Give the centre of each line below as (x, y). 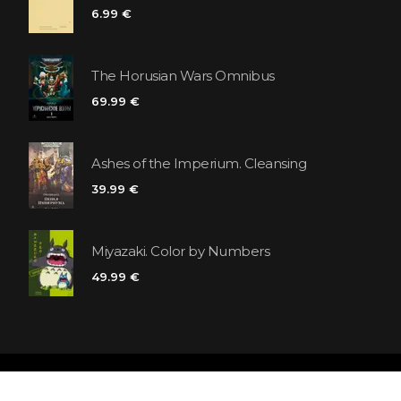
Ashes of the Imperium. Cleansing (199, 164)
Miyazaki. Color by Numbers (180, 252)
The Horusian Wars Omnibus (183, 76)
